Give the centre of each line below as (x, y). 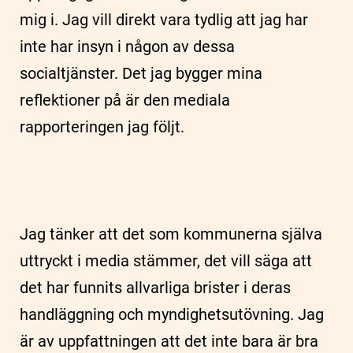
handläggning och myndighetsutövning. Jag (172, 315)
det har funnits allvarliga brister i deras (155, 288)
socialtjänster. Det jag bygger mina (141, 74)
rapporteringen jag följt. (102, 127)
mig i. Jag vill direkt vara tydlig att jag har (164, 20)
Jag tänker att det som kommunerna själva (171, 234)
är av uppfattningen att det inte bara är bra (169, 342)
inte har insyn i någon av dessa (127, 47)
